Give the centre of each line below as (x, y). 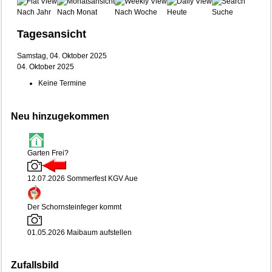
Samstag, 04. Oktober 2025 (62, 56)
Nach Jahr (34, 12)
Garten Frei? (48, 153)
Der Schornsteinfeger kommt (74, 207)
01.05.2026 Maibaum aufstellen (79, 232)
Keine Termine (63, 83)
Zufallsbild (35, 265)
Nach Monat (77, 12)
